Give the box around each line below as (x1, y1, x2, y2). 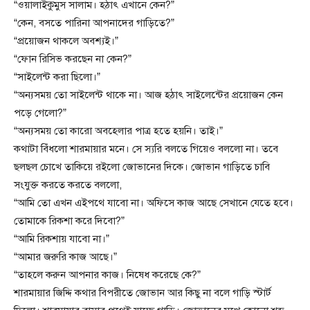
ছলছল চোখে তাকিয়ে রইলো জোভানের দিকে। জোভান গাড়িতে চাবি (14, 161, 270, 174)
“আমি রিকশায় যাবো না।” (14, 232, 109, 246)
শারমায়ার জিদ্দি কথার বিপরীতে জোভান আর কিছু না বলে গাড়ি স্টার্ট (14, 286, 271, 300)
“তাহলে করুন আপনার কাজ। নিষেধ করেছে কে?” (14, 268, 201, 282)
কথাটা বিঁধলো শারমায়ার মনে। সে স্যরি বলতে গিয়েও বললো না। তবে (14, 143, 278, 156)
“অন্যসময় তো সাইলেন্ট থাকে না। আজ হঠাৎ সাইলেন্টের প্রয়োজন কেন (14, 89, 283, 102)
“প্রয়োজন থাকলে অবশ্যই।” (14, 35, 118, 48)
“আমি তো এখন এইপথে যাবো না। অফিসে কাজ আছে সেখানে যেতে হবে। (14, 197, 293, 210)
